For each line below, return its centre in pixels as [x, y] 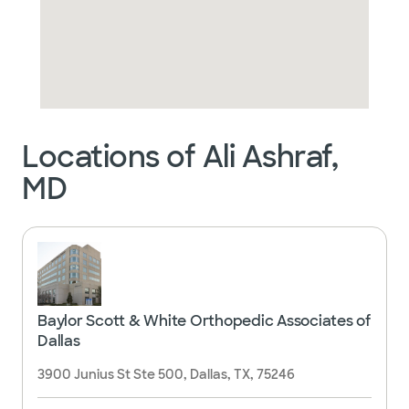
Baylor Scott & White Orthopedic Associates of [204, 321]
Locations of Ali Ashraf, [180, 157]
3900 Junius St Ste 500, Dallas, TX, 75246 [166, 374]
